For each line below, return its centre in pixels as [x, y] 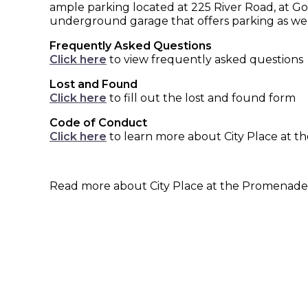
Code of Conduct [98, 123]
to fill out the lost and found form [201, 98]
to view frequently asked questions [205, 59]
